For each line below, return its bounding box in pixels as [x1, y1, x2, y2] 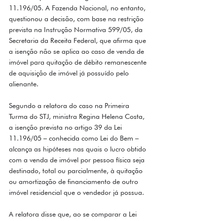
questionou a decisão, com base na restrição [9, 15, 146, 23]
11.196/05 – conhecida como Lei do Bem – [9, 134, 141, 143]
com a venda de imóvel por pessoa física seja [9, 156, 147, 164]
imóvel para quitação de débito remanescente [9, 58, 148, 67]
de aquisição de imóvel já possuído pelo [9, 69, 131, 77]
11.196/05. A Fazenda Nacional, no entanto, [9, 4, 147, 12]
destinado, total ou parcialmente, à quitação [9, 167, 145, 175]
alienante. [9, 80, 40, 88]
